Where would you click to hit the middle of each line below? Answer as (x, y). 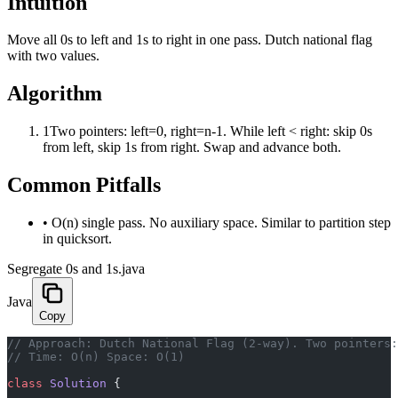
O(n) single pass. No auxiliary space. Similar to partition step (221, 223)
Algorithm (55, 94)
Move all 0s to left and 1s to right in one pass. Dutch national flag (190, 40)
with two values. (53, 56)
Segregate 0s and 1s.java (76, 269)
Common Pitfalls (84, 185)
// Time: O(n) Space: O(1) (96, 357)
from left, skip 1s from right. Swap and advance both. (192, 147)
